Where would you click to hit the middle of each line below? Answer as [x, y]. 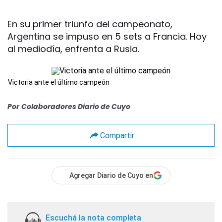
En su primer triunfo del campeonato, [90, 24]
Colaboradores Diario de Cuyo [76, 107]
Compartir [117, 135]
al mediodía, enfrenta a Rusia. [73, 49]
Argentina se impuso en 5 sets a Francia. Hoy [107, 36]
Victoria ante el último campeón [59, 82]
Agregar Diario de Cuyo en [111, 175]
